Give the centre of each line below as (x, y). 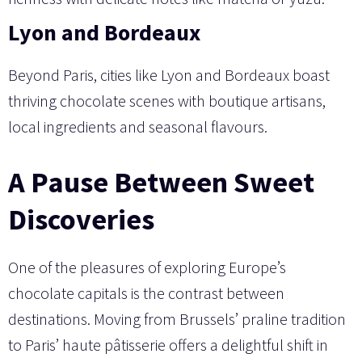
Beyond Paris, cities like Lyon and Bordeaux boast (169, 74)
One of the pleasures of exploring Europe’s (147, 267)
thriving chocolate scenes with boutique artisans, (167, 100)
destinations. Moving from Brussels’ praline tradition (177, 318)
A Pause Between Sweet (161, 182)
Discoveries (81, 219)
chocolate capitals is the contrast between (146, 293)
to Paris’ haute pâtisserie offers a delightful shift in (168, 344)
